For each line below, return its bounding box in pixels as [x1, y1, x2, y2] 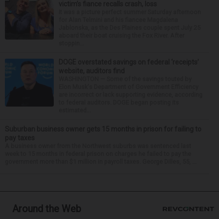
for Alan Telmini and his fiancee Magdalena [59, 16, 178, 23]
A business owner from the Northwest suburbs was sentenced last [5, 142, 191, 150]
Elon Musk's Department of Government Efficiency [59, 83, 198, 90]
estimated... [59, 106, 91, 114]
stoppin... [59, 39, 84, 47]
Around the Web [12, 202, 81, 215]
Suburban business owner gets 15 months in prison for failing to [5, 125, 201, 133]
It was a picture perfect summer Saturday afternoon [59, 8, 201, 16]
